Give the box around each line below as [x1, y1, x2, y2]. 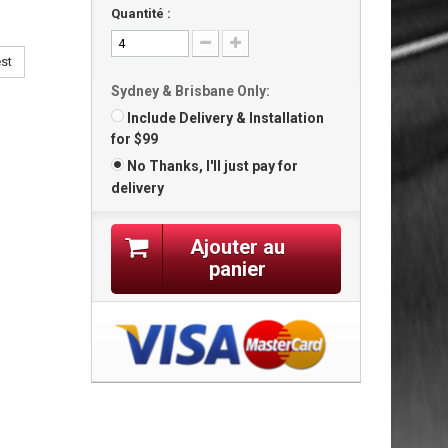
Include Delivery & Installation [126, 110, 324, 126]
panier [209, 256, 267, 281]
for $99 [110, 131, 158, 148]
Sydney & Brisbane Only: [110, 83, 270, 99]
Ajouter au [190, 234, 286, 259]
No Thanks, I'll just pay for [126, 158, 298, 175]
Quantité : [110, 6, 171, 21]
